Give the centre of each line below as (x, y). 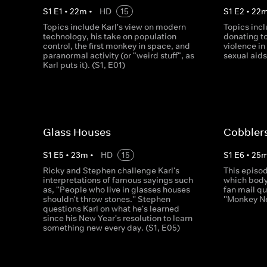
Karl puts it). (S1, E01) (84, 65)
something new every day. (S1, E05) (111, 228)
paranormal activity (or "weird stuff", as (119, 55)
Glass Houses (77, 132)
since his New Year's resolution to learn (118, 218)
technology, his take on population (110, 36)
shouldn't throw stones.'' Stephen (107, 199)
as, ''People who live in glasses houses (117, 190)
